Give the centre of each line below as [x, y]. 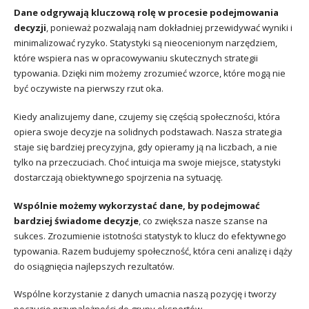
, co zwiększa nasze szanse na [203, 220]
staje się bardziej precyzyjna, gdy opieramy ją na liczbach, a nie [146, 147]
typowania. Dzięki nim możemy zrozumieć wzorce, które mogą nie [150, 73]
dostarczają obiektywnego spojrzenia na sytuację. [118, 177]
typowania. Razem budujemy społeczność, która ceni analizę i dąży [153, 251]
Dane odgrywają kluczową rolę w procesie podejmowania [146, 13]
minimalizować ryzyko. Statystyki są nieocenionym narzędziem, [146, 43]
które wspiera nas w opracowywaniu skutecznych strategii [136, 58]
